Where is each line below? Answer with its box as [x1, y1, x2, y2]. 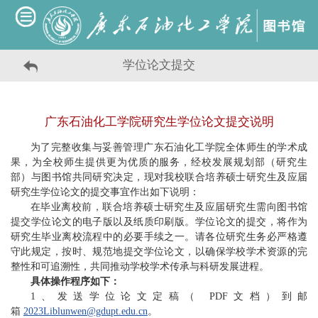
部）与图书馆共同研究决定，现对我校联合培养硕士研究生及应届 [11, 172, 307, 183]
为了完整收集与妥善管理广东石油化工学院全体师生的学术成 [31, 142, 307, 153]
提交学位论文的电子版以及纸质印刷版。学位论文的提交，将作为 [11, 216, 307, 228]
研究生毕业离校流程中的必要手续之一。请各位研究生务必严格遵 [11, 231, 307, 243]
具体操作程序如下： [31, 276, 120, 287]
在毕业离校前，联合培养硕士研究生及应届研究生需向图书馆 [31, 202, 307, 213]
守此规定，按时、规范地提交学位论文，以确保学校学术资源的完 [11, 246, 307, 258]
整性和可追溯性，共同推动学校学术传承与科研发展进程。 [11, 261, 269, 273]
